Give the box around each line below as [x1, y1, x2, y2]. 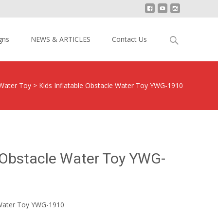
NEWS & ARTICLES [31, 35, 91, 44]
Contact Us [112, 35, 147, 44]
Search [166, 31, 187, 40]
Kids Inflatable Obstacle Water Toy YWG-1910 [39, 81, 183, 90]
